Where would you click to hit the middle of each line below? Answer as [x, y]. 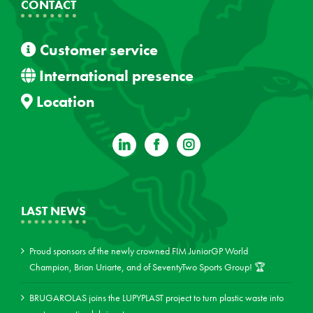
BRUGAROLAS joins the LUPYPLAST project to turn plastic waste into [156, 298]
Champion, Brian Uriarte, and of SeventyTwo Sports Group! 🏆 [147, 267]
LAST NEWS [53, 211]
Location [64, 102]
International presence [115, 76]
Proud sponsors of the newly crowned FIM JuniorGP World [139, 251]
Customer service [97, 50]
